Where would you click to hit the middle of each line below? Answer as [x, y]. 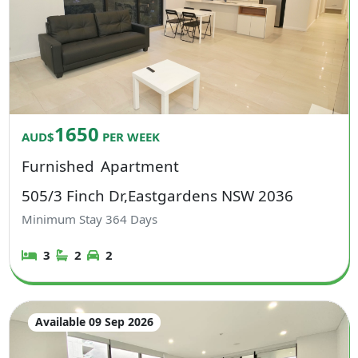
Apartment [139, 165]
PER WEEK [130, 136]
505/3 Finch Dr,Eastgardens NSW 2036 [158, 195]
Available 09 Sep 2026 [94, 322]
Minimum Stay [64, 219]
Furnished [58, 165]
